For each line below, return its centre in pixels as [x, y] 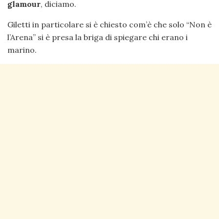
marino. [22, 50]
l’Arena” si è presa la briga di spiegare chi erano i [98, 37]
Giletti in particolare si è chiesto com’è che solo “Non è [109, 24]
